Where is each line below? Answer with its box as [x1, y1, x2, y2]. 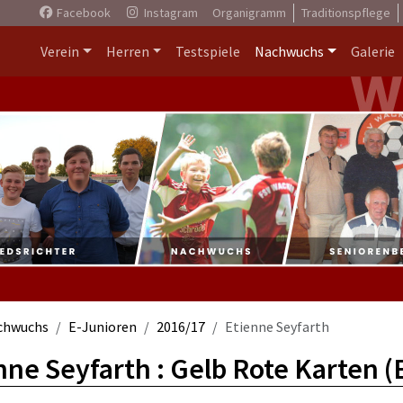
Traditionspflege [300, 4, 390, 21]
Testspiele [175, 42, 241, 60]
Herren [105, 42, 149, 60]
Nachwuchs [255, 42, 325, 60]
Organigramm [211, 4, 286, 21]
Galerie [351, 42, 395, 60]
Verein [40, 42, 79, 60]
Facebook [53, 4, 111, 21]
